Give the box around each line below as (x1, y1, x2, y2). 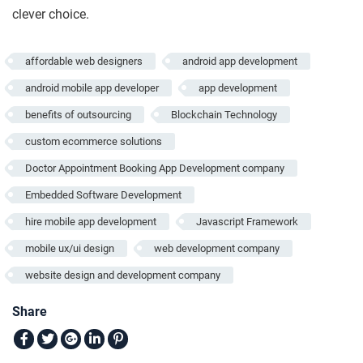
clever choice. (12, 6, 89, 22)
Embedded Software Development (25, 188, 181, 201)
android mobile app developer (25, 81, 159, 94)
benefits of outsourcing (25, 108, 131, 121)
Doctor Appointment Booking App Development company (25, 161, 284, 174)
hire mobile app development (25, 215, 156, 228)
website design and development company (25, 268, 220, 281)
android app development (182, 54, 297, 67)
